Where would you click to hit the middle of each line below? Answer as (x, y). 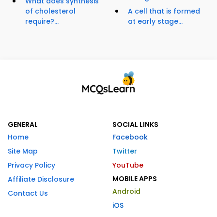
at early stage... (155, 22)
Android (126, 192)
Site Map (23, 151)
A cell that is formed (164, 11)
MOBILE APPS (135, 179)
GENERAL (23, 125)
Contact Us (28, 194)
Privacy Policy (31, 165)
